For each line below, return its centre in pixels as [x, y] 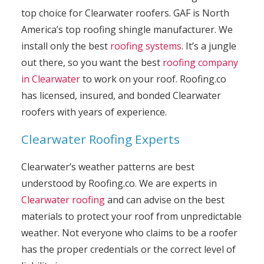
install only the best [65, 46]
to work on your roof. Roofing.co [153, 79]
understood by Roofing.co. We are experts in [119, 183]
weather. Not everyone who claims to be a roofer [129, 233]
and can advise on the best [164, 200]
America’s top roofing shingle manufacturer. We [127, 29]
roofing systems [146, 46]
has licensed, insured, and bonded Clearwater [121, 95]
